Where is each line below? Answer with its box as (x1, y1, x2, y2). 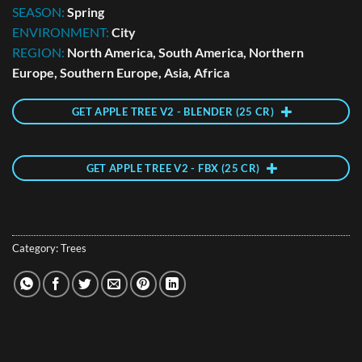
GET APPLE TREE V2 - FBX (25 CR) (86, 162, 260, 175)
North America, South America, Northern (67, 44, 304, 60)
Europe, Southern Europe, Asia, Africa (12, 64, 229, 80)
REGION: (12, 44, 67, 60)
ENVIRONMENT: (12, 23, 112, 40)
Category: (12, 241, 61, 255)
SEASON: (12, 3, 67, 19)
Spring (67, 3, 104, 19)
